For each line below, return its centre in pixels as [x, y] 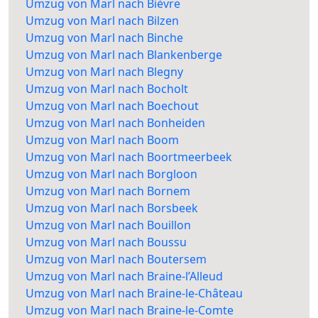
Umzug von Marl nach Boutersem [116, 259]
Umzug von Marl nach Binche [104, 38]
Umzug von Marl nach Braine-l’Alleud [124, 276]
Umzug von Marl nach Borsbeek [112, 208]
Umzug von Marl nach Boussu [106, 242]
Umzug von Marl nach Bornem [108, 191]
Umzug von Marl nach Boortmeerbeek [129, 157]
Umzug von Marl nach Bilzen [102, 21]
